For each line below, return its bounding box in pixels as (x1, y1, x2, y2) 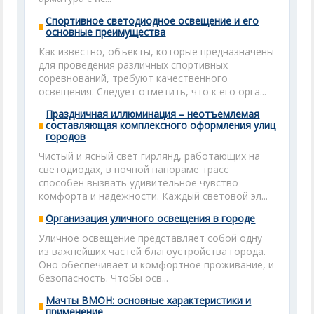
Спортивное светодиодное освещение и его (46, 14, 259, 27)
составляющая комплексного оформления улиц (46, 118, 276, 132)
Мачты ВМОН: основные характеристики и (46, 294, 252, 307)
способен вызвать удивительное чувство (39, 176, 239, 189)
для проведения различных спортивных (39, 58, 228, 71)
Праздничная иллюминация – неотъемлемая (46, 107, 260, 121)
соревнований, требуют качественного (39, 71, 228, 85)
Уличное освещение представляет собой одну (39, 231, 263, 245)
